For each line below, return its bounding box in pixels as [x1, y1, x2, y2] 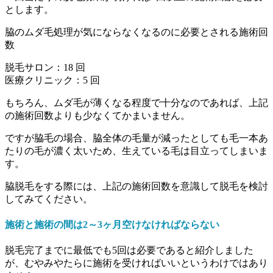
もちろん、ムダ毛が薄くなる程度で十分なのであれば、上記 [5, 97, 268, 108]
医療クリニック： [5, 74, 83, 85]
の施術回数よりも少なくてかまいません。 [5, 110, 190, 121]
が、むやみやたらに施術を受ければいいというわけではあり [5, 258, 268, 269]
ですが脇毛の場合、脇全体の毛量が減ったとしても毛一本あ [5, 132, 268, 143]
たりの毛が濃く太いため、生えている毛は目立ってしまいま [5, 145, 268, 156]
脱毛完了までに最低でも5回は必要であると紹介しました [5, 245, 253, 256]
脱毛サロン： [5, 62, 63, 73]
